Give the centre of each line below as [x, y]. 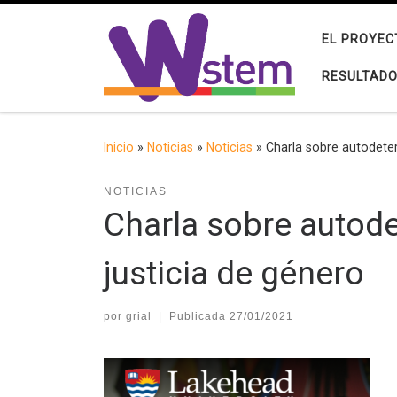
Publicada [199, 317]
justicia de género [234, 273]
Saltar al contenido [78, 25]
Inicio [119, 148]
